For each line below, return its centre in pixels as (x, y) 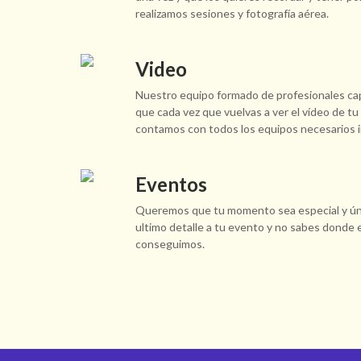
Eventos (172, 184)
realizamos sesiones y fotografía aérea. (232, 13)
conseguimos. (170, 244)
